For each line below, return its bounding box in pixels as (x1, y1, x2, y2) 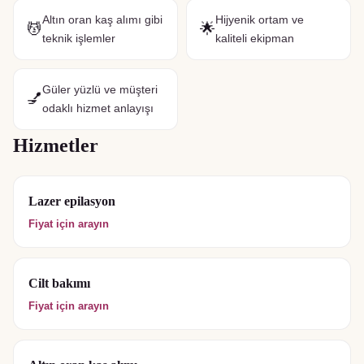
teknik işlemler (42, 32, 115, 45)
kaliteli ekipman (215, 32, 294, 45)
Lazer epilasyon (28, 194, 115, 208)
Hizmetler (13, 135, 98, 156)
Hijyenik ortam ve (215, 13, 304, 26)
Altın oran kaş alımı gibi (42, 13, 162, 26)
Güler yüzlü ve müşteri (42, 83, 158, 96)
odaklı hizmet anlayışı (42, 102, 154, 115)
